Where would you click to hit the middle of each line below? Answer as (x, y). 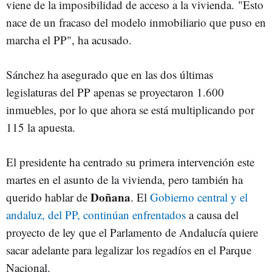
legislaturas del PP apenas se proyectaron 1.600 (115, 92)
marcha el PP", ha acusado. (69, 40)
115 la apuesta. (44, 127)
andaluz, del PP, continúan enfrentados (96, 215)
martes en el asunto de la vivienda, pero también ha (124, 179)
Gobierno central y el (199, 197)
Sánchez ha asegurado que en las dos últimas (110, 74)
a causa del (212, 215)
